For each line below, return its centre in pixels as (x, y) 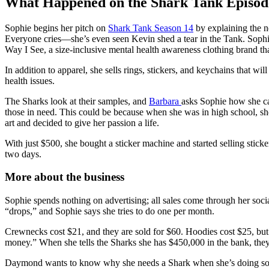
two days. (23, 154)
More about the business (65, 177)
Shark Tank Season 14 (151, 28)
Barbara (165, 101)
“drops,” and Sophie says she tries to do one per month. (110, 211)
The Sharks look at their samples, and (77, 101)
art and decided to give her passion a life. (82, 122)
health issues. (30, 80)
